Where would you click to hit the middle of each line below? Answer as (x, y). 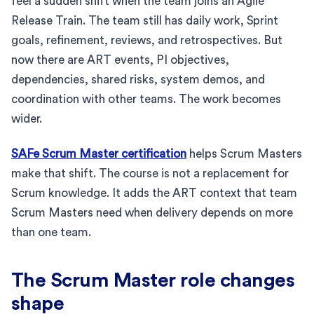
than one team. (51, 232)
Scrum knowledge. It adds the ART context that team (154, 193)
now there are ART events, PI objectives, (120, 60)
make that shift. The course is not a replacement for (150, 173)
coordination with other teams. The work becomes (146, 99)
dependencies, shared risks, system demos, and (138, 79)
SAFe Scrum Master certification (99, 153)
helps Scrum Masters (244, 153)
